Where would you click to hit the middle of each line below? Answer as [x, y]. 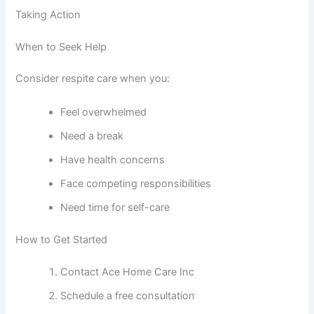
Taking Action [48, 14]
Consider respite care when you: [93, 79]
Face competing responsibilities [136, 183]
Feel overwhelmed [104, 112]
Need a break [92, 136]
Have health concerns [113, 159]
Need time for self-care [115, 207]
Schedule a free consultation [128, 295]
